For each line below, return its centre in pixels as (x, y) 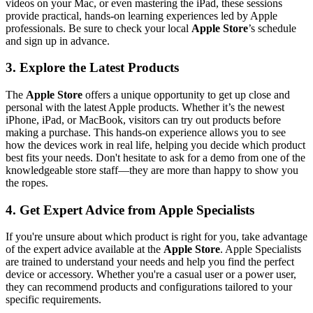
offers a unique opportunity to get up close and (186, 95)
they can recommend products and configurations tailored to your (149, 287)
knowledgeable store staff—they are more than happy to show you (152, 170)
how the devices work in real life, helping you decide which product (155, 145)
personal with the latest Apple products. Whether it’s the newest (145, 107)
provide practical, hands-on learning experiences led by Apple (141, 15)
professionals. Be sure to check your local (99, 28)
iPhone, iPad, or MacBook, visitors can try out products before (143, 120)
